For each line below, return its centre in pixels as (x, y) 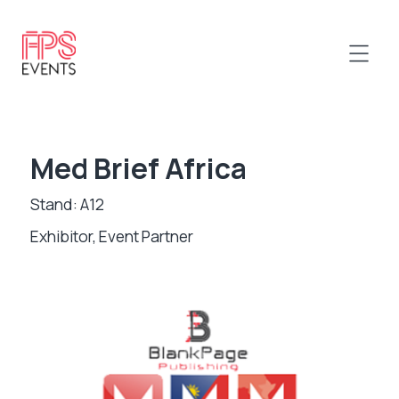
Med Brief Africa (138, 168)
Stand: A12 (67, 204)
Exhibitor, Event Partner (111, 236)
